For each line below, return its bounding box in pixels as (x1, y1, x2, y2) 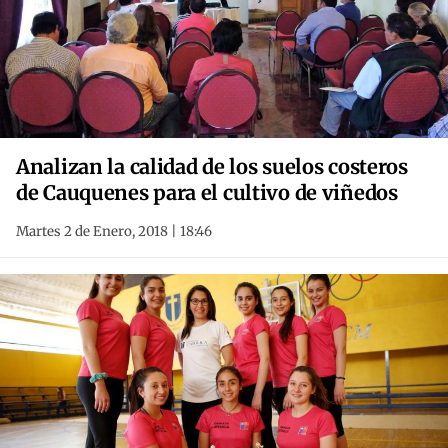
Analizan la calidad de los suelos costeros (16, 154, 408, 180)
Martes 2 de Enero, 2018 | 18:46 (16, 223, 212, 241)
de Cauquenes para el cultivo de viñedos (16, 180, 398, 206)
